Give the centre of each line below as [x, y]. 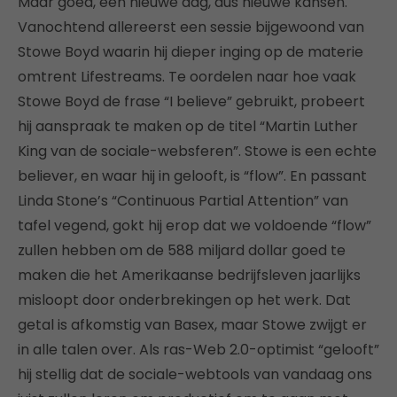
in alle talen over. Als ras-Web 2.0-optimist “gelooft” [198, 349]
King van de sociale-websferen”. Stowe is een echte [197, 151]
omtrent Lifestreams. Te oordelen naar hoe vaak [187, 76]
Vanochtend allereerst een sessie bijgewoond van [191, 27]
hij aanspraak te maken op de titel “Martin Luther [188, 126]
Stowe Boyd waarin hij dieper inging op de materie [191, 51]
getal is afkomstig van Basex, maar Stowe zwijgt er [192, 324]
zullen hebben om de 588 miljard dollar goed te [182, 250]
